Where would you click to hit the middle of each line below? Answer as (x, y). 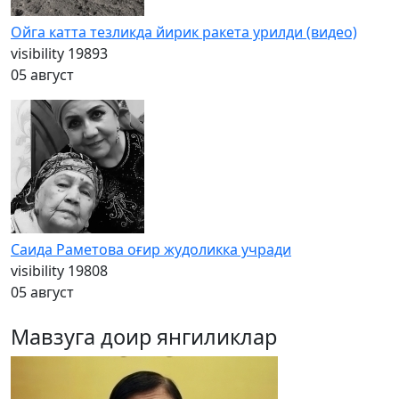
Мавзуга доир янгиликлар (144, 337)
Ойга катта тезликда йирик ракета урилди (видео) (184, 32)
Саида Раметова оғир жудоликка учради (151, 249)
